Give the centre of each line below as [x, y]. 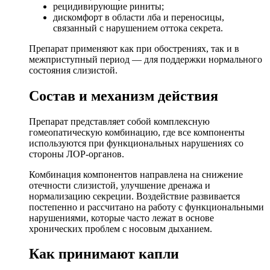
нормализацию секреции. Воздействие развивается [134, 196]
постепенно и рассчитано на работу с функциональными [146, 207]
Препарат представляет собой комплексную [119, 121]
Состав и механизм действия [124, 96]
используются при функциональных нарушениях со [136, 143]
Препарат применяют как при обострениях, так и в [134, 48]
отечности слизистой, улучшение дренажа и [120, 185]
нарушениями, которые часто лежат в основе [121, 218]
